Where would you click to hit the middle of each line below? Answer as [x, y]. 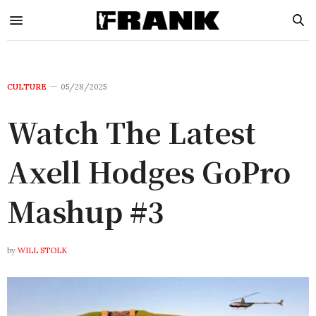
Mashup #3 [86, 211]
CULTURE [27, 87]
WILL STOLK [42, 250]
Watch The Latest [132, 132]
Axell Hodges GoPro [149, 171]
